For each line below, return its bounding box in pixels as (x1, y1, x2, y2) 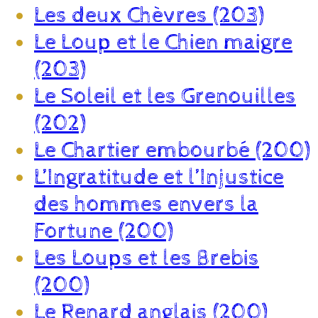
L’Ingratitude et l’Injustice (34, 163, 284, 191)
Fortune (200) (34, 217, 173, 245)
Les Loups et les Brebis (34, 244, 259, 272)
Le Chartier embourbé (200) (34, 136, 310, 164)
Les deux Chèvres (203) (34, 1, 264, 29)
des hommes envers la (34, 190, 258, 218)
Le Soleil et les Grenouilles (34, 82, 296, 110)
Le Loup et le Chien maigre (34, 28, 292, 56)
